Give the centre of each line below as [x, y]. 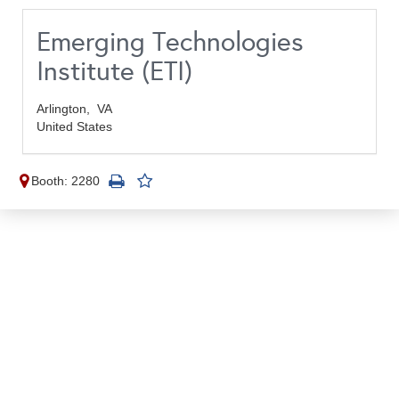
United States [74, 126]
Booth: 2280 [65, 181]
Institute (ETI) [114, 71]
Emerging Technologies [170, 42]
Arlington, [67, 109]
